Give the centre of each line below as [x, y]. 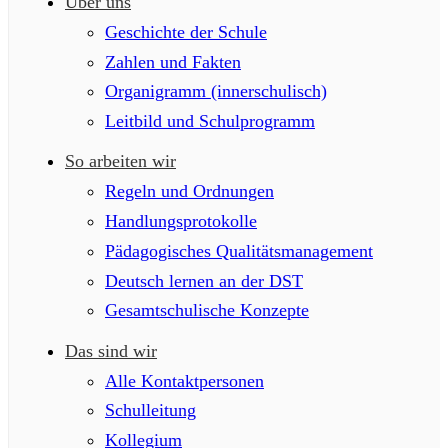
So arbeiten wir [120, 161]
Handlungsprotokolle [181, 221]
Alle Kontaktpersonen [184, 380]
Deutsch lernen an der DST [204, 280]
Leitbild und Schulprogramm [210, 121]
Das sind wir [111, 350]
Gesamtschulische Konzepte [207, 310]
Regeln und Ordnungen [189, 191]
